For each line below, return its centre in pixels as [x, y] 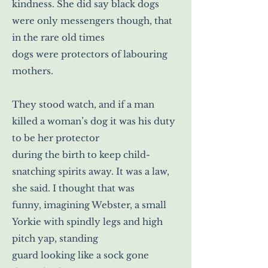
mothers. [33, 71]
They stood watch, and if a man [83, 104]
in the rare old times [58, 37]
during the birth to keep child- [81, 154]
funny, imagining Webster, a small [89, 205]
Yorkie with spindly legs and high [87, 221]
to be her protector [56, 138]
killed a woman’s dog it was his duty [94, 121]
